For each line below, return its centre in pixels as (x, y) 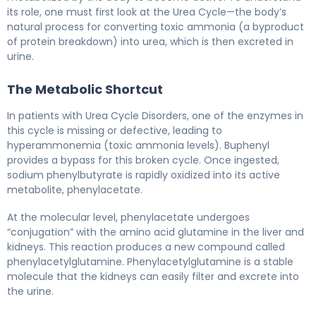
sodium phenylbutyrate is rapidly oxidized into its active (144, 175)
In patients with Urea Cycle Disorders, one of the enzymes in (155, 115)
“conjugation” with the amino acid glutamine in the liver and (156, 232)
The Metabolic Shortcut (85, 89)
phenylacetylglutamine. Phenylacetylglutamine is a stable (150, 261)
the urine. (30, 291)
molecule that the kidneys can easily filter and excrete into (153, 276)
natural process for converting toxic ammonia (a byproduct (156, 26)
